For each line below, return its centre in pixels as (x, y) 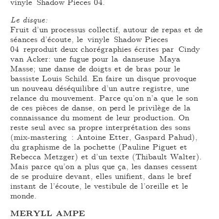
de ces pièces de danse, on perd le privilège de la (101, 108)
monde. (26, 196)
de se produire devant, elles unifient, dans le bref (101, 176)
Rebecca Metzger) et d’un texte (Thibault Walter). (106, 156)
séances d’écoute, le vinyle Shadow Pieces (89, 39)
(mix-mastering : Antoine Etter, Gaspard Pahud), (104, 137)
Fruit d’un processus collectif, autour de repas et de (107, 29)
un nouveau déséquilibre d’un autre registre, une (100, 88)
